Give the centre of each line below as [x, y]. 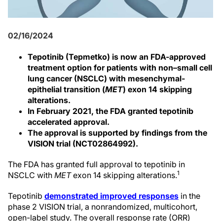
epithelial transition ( [66, 89]
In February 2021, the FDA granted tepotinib [110, 111]
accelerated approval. [69, 122]
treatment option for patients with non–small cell [120, 68]
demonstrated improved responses [111, 196]
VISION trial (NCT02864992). [83, 144]
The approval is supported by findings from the [117, 133]
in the [189, 196]
